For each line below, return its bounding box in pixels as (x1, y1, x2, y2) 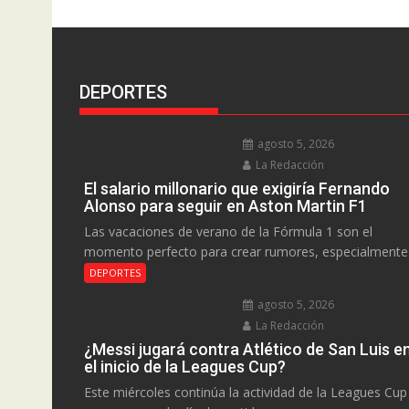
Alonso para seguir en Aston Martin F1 (84, 196, 367, 216)
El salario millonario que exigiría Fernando (84, 179, 390, 199)
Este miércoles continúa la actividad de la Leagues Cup (84, 383, 407, 402)
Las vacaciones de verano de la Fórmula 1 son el (84, 223, 372, 241)
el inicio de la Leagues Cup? (84, 357, 286, 377)
